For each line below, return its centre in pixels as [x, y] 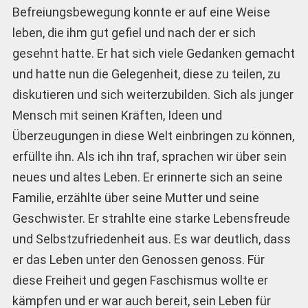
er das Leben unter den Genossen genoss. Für [138, 259]
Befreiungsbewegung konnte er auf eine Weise [141, 12]
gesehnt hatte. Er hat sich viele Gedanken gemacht [153, 53]
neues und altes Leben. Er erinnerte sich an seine [147, 177]
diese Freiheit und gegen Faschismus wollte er [140, 280]
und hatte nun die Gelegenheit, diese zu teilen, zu [146, 74]
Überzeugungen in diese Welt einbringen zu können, [153, 135]
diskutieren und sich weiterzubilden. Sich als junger [153, 94]
